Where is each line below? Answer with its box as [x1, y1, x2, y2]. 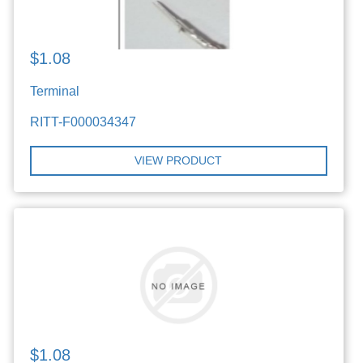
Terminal [30, 84, 80, 98]
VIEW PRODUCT [135, 154, 223, 167]
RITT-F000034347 [30, 115, 137, 129]
